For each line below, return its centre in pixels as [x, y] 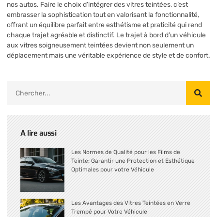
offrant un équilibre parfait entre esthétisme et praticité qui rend [104, 25]
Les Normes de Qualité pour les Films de [126, 152]
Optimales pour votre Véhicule [113, 170]
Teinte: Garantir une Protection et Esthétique [133, 161]
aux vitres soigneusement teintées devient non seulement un [100, 45]
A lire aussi [38, 133]
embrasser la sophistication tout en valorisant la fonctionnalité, [103, 15]
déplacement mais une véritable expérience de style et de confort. [108, 55]
